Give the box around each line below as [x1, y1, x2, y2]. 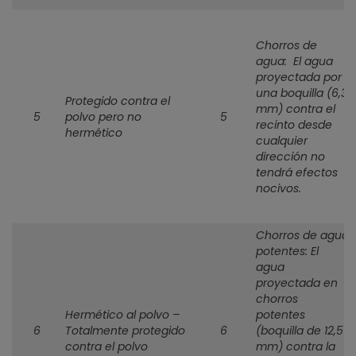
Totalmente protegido [65, 323, 186, 339]
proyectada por [256, 69, 342, 85]
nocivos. [256, 180, 302, 196]
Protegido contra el [65, 93, 171, 109]
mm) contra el [256, 101, 336, 117]
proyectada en [256, 275, 339, 291]
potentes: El [256, 243, 319, 259]
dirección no [256, 149, 326, 164]
